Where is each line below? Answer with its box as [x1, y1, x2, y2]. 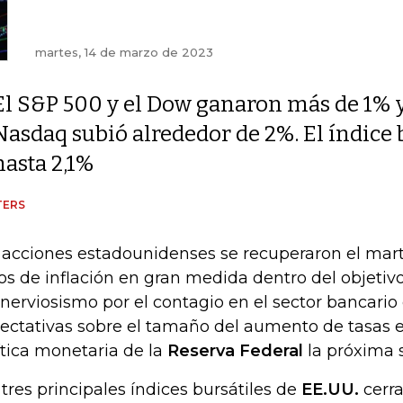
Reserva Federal [167, 341, 303, 361]
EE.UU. [301, 380, 359, 399]
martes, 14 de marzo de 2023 [35, 45, 213, 59]
